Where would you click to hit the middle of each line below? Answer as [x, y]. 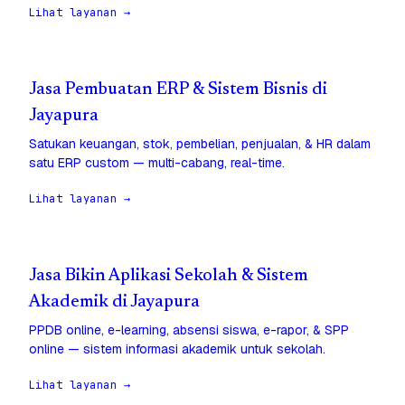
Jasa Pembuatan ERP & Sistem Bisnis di [178, 90]
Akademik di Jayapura [114, 303]
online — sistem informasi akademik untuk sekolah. [177, 349]
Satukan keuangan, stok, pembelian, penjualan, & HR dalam [200, 144]
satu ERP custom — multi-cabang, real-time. [157, 163]
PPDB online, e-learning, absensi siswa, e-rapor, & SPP [189, 330]
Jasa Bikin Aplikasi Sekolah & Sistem [169, 277]
